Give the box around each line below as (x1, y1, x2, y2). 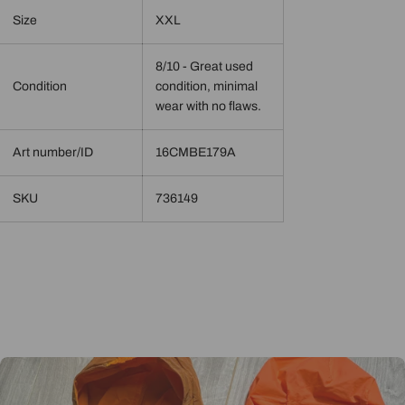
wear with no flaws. (155, 99, 261, 114)
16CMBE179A (155, 146, 236, 160)
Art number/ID (13, 146, 93, 160)
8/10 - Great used (155, 60, 253, 74)
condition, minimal (155, 80, 258, 94)
